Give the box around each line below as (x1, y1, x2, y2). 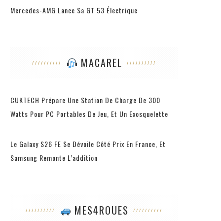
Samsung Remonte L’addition (10, 152, 98, 163)
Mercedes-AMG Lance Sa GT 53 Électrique (10, 4, 138, 15)
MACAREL (77, 55, 122, 70)
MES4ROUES (71, 202, 129, 218)
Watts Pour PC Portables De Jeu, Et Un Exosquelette (10, 108, 168, 119)
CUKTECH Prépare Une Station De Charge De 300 (10, 94, 160, 105)
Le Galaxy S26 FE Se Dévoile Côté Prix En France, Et (10, 138, 166, 149)
